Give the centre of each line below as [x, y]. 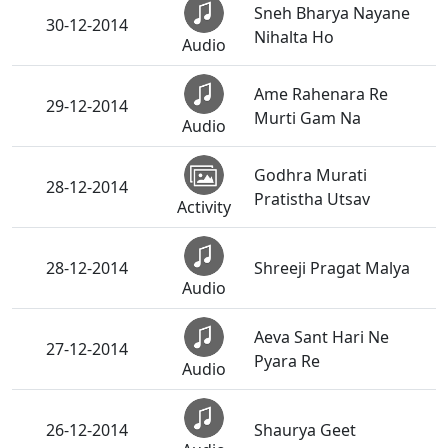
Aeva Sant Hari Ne [321, 337]
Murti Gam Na [307, 118]
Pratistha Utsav [312, 199]
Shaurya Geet [305, 430]
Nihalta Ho [294, 37]
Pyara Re [287, 361]
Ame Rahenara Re [321, 94]
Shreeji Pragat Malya [332, 268]
